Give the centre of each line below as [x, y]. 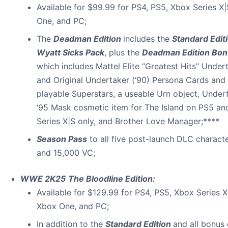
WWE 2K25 [43, 178]
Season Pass [62, 139]
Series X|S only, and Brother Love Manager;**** [128, 121]
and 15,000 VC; [66, 152]
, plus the [123, 52]
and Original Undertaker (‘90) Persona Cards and [131, 80]
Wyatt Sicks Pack [70, 52]
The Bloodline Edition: [112, 178]
